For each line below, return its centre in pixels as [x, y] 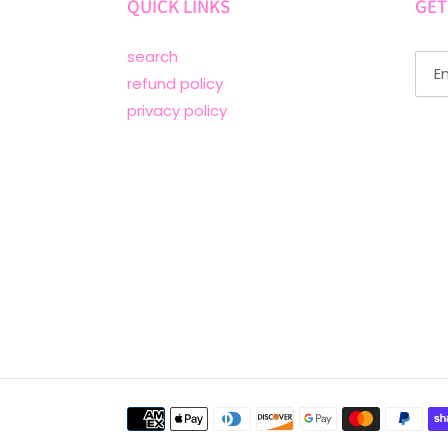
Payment [160, 416]
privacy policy [177, 111]
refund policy [175, 84]
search [152, 57]
